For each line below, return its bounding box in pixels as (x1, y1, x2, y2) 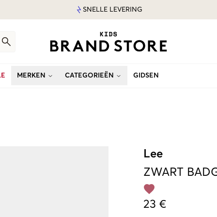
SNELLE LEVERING (82, 6, 142, 13)
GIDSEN (133, 72, 159, 79)
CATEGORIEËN (65, 72, 114, 79)
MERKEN (17, 72, 46, 79)
